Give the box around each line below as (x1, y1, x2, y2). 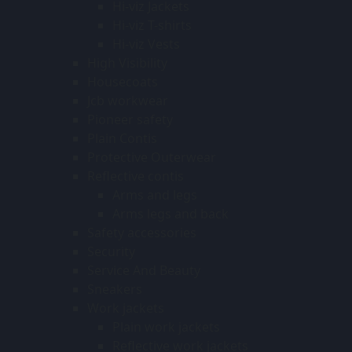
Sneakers (87, 280, 142, 298)
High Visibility (87, 53, 167, 71)
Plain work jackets (112, 317, 220, 335)
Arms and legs (112, 185, 197, 203)
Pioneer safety (87, 110, 173, 128)
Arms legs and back (112, 204, 229, 222)
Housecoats (87, 72, 158, 90)
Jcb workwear (87, 91, 168, 109)
